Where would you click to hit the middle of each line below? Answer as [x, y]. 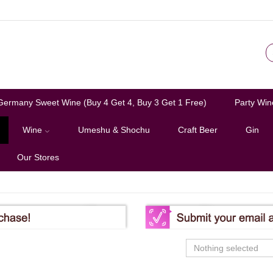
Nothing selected [226, 248]
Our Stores [38, 157]
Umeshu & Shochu [114, 130]
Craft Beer [198, 130]
